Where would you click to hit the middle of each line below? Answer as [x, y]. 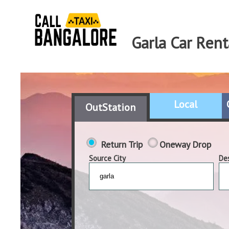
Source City [107, 158]
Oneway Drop [185, 144]
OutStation [111, 107]
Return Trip [122, 144]
